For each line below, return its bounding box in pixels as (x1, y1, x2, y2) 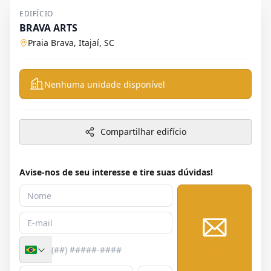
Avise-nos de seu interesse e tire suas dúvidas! (19, 166, 213, 178)
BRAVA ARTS (19, 21, 77, 34)
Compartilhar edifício (100, 125, 186, 137)
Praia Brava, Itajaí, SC (28, 36, 114, 48)
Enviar (197, 242, 232, 259)
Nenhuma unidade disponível (44, 78, 165, 90)
